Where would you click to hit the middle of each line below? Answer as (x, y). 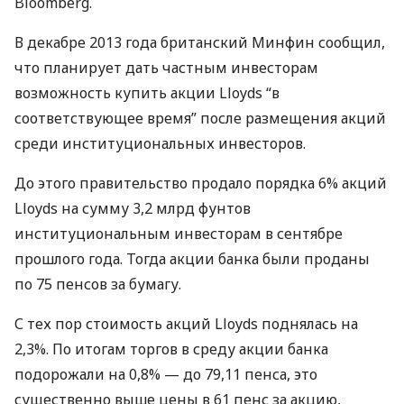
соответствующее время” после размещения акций (200, 118)
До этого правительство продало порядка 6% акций (201, 183)
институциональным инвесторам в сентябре (179, 234)
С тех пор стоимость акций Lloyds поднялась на (186, 324)
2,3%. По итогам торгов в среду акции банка (171, 349)
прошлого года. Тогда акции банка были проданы (192, 259)
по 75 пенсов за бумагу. (98, 284)
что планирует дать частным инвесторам (166, 68)
